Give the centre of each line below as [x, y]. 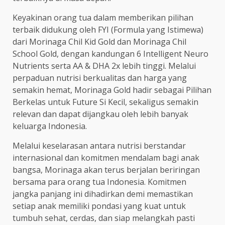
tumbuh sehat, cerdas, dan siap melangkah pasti [104, 218]
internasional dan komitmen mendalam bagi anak [106, 157]
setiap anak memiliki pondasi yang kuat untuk [99, 206]
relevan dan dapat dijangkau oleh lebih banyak [100, 114]
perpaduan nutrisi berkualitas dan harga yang [100, 78]
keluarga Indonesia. [50, 126]
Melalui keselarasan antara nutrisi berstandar [99, 145]
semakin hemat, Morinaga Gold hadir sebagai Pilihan [112, 90]
